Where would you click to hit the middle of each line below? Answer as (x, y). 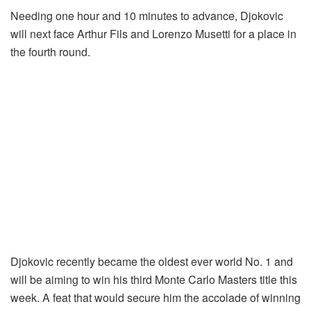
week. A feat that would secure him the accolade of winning (155, 298)
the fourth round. (50, 52)
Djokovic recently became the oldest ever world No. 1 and (152, 262)
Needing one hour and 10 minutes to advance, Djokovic (147, 16)
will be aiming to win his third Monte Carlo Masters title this (154, 280)
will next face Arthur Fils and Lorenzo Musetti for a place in (153, 34)
